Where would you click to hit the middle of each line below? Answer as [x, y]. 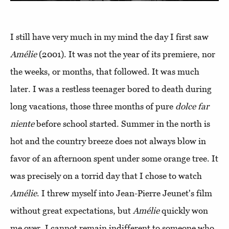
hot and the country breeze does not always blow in [108, 141]
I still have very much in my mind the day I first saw [109, 37]
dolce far [191, 107]
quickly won [184, 211]
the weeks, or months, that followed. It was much [105, 72]
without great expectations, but [72, 211]
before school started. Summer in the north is [123, 124]
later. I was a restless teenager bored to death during [111, 89]
